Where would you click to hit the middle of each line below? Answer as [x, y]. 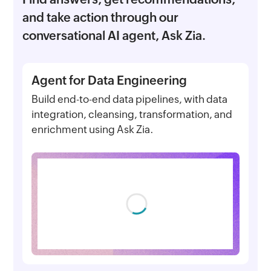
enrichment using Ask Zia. [93, 129]
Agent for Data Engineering [109, 80]
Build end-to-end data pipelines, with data [130, 99]
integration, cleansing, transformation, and [132, 114]
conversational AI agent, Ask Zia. [114, 35]
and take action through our [101, 17]
